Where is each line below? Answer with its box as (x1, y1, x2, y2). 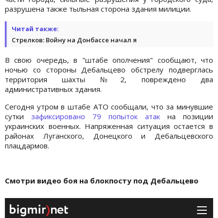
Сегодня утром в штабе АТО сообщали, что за (5, 101, 177, 111)
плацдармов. (5, 140, 49, 150)
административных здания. (5, 84, 102, 94)
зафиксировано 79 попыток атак (31, 111, 160, 121)
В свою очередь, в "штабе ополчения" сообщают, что (5, 54, 213, 65)
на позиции (160, 111, 213, 121)
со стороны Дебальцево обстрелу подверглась (33, 64, 214, 74)
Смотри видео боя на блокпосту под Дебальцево (5, 175, 199, 185)
